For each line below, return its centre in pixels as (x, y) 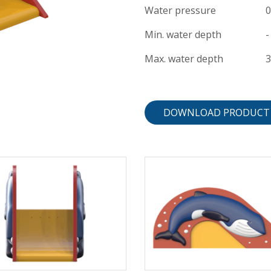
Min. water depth (183, 34)
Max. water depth (184, 58)
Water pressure (180, 10)
